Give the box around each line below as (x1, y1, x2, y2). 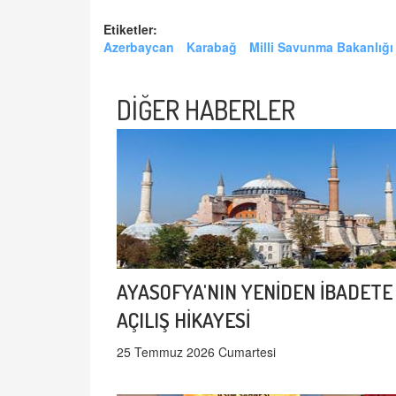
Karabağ (187, 38, 237, 57)
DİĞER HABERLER (117, 93, 295, 127)
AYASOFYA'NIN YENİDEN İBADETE (117, 278, 392, 305)
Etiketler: (103, 20, 157, 39)
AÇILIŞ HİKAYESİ (117, 307, 250, 333)
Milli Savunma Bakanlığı (249, 38, 393, 57)
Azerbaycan (103, 38, 174, 57)
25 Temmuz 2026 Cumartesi (117, 343, 276, 362)
